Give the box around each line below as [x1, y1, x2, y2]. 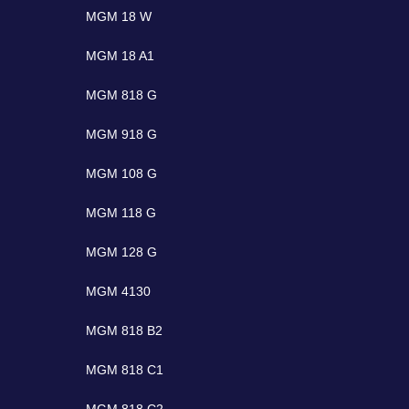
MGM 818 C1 [86, 362, 164, 378]
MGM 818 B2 [86, 323, 163, 339]
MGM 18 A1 [86, 48, 155, 64]
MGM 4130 [86, 284, 152, 299]
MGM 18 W [86, 9, 152, 25]
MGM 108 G [86, 166, 158, 182]
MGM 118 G [86, 205, 157, 221]
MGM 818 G [86, 88, 158, 103]
